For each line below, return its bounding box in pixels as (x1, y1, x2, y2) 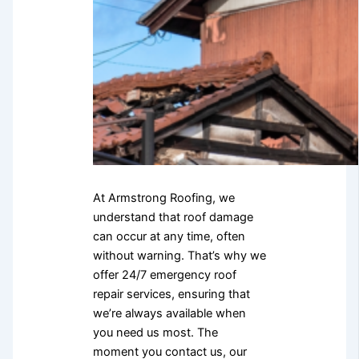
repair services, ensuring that (92, 287, 250, 302)
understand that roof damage (92, 210, 253, 225)
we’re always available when (92, 306, 246, 321)
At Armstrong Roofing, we (92, 191, 235, 206)
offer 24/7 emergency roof (92, 268, 236, 283)
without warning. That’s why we (92, 248, 266, 264)
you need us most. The (92, 325, 218, 341)
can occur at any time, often (92, 229, 245, 244)
